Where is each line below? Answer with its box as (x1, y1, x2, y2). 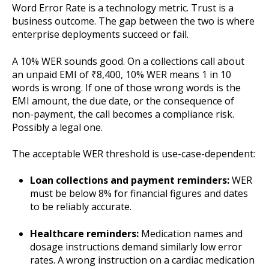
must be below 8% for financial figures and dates (30, 187, 248, 201)
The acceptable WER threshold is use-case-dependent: (12, 147, 255, 160)
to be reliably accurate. (30, 200, 131, 214)
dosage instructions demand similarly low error (30, 240, 242, 253)
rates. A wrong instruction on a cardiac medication (30, 253, 255, 267)
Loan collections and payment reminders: (30, 174, 229, 187)
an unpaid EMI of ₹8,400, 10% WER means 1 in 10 (12, 67, 231, 81)
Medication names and (139, 226, 243, 240)
